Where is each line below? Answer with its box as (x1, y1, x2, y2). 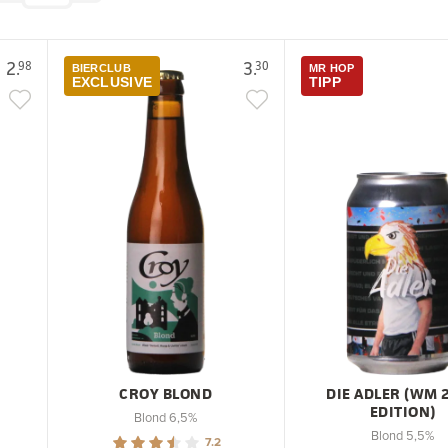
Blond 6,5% (134, 407, 198, 426)
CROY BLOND (119, 382, 213, 404)
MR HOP (308, 61, 355, 74)
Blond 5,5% (371, 425, 435, 444)
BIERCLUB (71, 61, 131, 74)
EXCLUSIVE (71, 73, 153, 90)
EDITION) (369, 400, 436, 422)
